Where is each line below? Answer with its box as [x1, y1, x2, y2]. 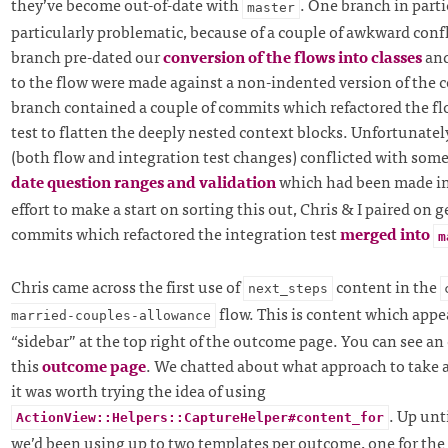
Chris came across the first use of [10, 273, 243, 300]
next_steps [247, 281, 328, 297]
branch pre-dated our [10, 43, 163, 70]
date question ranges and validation [10, 168, 276, 195]
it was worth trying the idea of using [10, 377, 266, 404]
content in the [332, 273, 440, 300]
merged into [339, 220, 433, 247]
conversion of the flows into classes [162, 43, 422, 70]
